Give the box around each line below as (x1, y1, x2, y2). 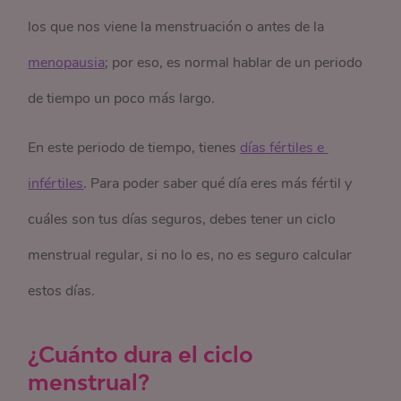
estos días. (28, 281, 96, 301)
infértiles (28, 174, 84, 193)
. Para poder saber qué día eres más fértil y (83, 174, 353, 193)
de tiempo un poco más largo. (28, 89, 216, 108)
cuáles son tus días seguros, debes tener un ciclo (28, 209, 337, 229)
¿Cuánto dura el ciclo (28, 341, 254, 367)
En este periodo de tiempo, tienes (28, 138, 241, 158)
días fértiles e (240, 138, 325, 158)
